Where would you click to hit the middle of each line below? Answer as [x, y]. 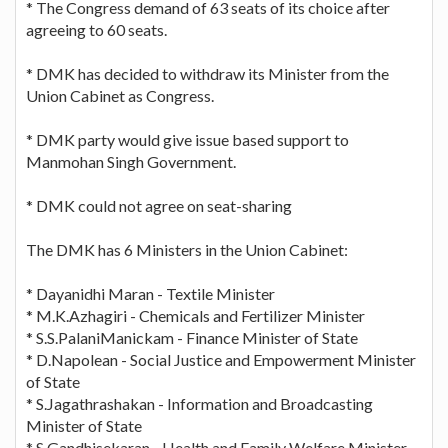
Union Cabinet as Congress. [120, 95]
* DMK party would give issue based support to [187, 139]
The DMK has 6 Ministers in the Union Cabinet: [187, 249]
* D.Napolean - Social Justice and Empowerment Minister [221, 359]
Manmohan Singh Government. [131, 161]
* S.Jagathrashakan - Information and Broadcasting [199, 403]
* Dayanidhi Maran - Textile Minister [150, 293]
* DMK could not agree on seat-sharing [159, 205]
